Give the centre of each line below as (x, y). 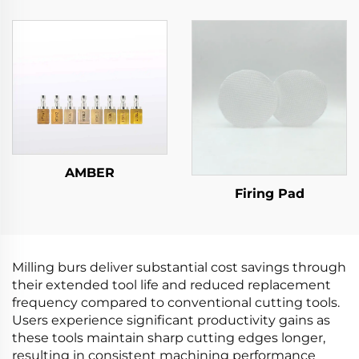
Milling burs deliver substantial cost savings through (179, 267)
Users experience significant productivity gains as (171, 320)
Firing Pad (269, 194)
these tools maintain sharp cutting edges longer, (169, 338)
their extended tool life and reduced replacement (171, 285)
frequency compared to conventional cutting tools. (176, 303)
